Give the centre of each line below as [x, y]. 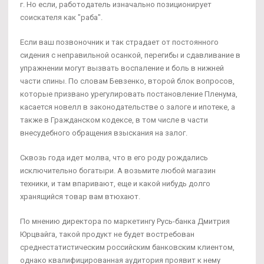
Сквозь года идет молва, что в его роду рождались [114, 158]
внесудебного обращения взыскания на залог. [104, 133]
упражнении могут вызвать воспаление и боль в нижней [122, 68]
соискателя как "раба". [61, 18]
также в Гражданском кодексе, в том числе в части [114, 120]
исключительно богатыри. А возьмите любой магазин [118, 171]
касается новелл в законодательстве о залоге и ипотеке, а [128, 107]
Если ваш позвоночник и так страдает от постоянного [119, 42]
